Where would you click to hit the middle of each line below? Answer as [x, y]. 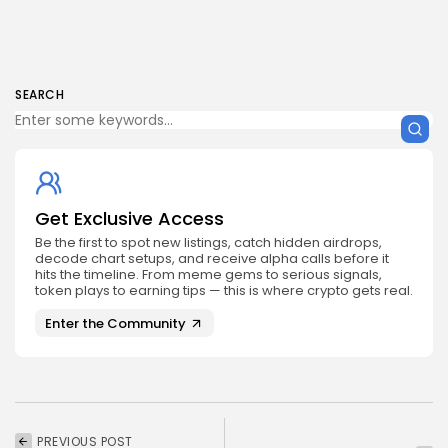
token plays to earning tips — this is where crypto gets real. [224, 291]
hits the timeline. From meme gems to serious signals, [208, 275]
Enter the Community [115, 323]
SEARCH [39, 95]
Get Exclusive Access [129, 219]
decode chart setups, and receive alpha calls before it [212, 259]
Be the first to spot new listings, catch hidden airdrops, [208, 243]
